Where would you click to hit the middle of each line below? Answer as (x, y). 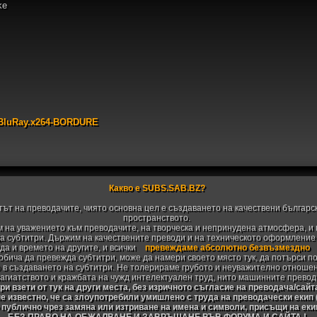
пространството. (157, 218)
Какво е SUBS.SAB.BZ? (157, 188)
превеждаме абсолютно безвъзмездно (227, 248)
